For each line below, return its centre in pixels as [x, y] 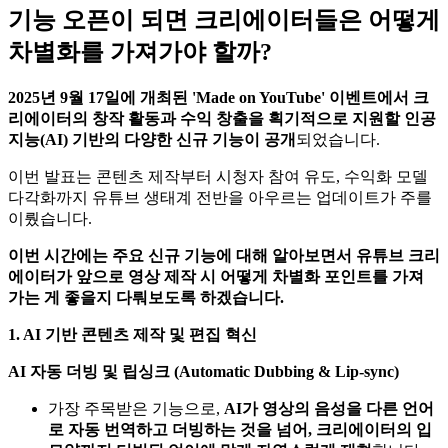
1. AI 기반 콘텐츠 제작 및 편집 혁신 [132, 334]
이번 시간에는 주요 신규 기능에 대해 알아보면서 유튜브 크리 [224, 255]
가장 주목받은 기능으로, [136, 408]
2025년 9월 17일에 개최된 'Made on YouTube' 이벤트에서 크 [218, 97]
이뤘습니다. [50, 218]
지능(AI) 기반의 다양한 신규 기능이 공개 [152, 139]
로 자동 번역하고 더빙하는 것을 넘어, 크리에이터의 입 [240, 429]
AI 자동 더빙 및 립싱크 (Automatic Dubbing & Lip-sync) [203, 371]
